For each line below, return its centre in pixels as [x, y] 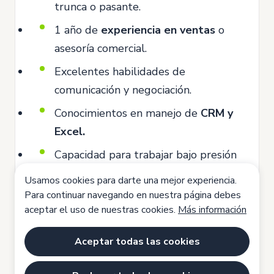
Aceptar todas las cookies [137, 242]
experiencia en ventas [158, 30]
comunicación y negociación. [123, 90]
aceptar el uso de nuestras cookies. [101, 210]
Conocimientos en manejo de [128, 113]
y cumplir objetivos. [103, 173]
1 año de [78, 30]
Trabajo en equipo [173, 219]
